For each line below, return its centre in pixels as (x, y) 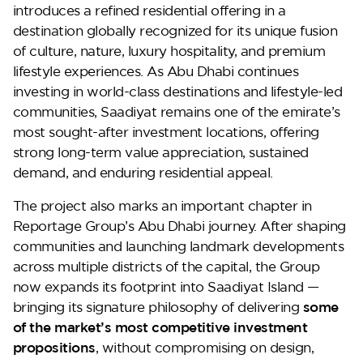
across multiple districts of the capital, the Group (166, 266)
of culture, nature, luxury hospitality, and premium (169, 50)
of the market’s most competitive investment (160, 327)
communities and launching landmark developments (178, 246)
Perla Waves (70, 60)
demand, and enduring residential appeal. (143, 172)
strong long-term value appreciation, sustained (160, 152)
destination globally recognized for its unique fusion (175, 30)
